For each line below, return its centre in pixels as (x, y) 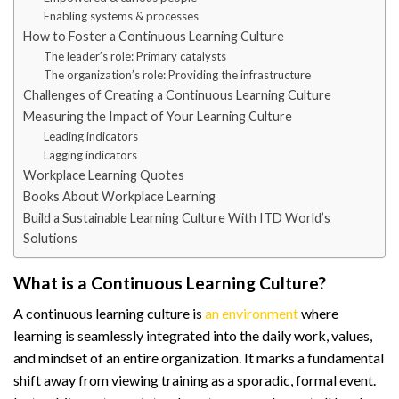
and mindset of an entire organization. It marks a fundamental (199, 358)
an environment (252, 313)
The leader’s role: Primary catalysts (134, 56)
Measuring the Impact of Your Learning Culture (158, 116)
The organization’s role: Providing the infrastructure (177, 74)
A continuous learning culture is (109, 313)
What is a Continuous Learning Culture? (170, 282)
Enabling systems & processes (121, 16)
